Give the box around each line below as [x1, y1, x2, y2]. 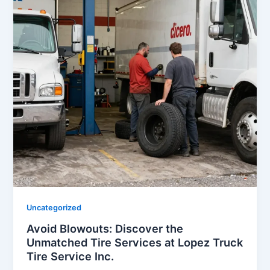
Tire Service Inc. [27, 249, 115, 263]
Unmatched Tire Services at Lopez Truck [27, 235, 243, 249]
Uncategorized [27, 202, 82, 212]
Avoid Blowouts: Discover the [27, 221, 184, 235]
